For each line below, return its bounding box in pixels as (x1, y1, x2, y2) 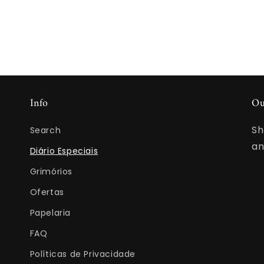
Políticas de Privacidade (29, 248, 136, 260)
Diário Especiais (29, 145, 98, 157)
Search (29, 124, 61, 136)
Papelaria (29, 207, 71, 219)
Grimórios (29, 166, 73, 177)
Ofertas (29, 186, 64, 198)
